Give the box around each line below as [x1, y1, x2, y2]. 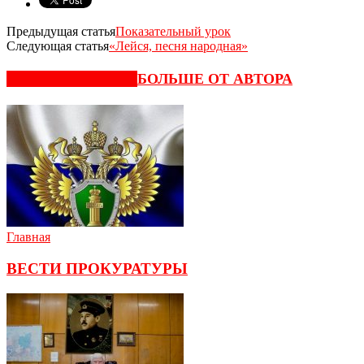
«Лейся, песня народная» [109, 38, 248, 53]
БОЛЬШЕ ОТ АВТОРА [137, 71, 292, 88]
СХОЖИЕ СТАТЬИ [6, 71, 137, 88]
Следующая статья [6, 38, 109, 53]
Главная [6, 230, 50, 245]
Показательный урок [115, 24, 231, 38]
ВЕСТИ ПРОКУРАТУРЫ [6, 260, 188, 278]
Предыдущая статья [6, 24, 115, 38]
